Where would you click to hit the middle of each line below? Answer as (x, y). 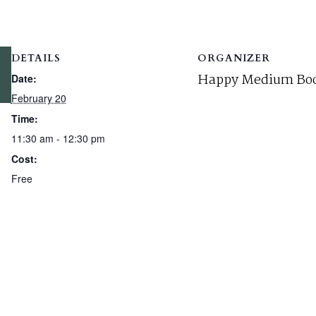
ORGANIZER (233, 58)
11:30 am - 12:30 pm (58, 138)
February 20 (38, 98)
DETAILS (36, 58)
